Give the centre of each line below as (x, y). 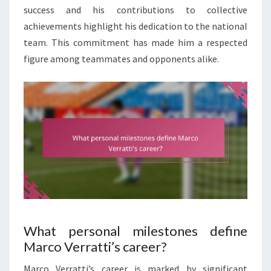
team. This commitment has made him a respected (135, 43)
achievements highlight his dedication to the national (135, 26)
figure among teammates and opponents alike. (121, 59)
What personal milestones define (135, 231)
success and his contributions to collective (135, 10)
